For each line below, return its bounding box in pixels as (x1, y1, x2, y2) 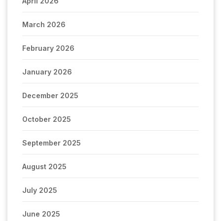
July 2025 (22, 186, 57, 195)
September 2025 (22, 139, 81, 147)
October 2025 (22, 115, 71, 124)
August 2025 (22, 162, 67, 171)
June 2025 (22, 210, 60, 219)
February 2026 (22, 44, 74, 53)
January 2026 (22, 68, 72, 76)
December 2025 (22, 91, 78, 100)
